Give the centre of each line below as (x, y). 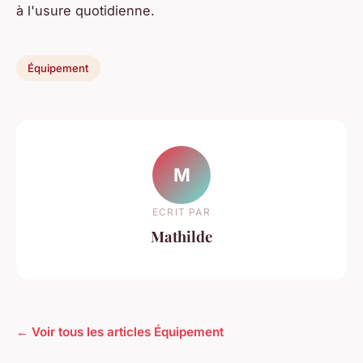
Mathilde (181, 237)
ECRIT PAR (181, 212)
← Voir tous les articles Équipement (120, 332)
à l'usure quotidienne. (85, 11)
